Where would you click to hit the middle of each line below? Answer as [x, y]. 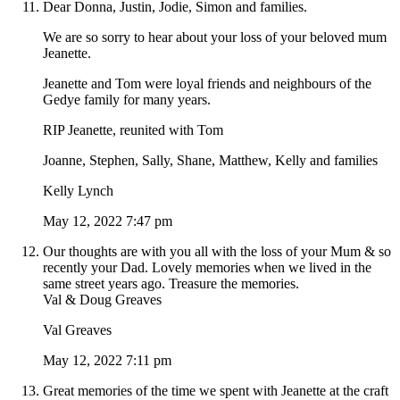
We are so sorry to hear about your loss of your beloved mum [215, 37]
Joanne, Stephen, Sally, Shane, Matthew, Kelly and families [210, 161]
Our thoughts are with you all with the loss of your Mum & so [217, 252]
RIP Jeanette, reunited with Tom [133, 130]
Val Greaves [77, 330]
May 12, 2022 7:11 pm [107, 361]
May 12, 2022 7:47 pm [108, 221]
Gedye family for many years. [127, 100]
